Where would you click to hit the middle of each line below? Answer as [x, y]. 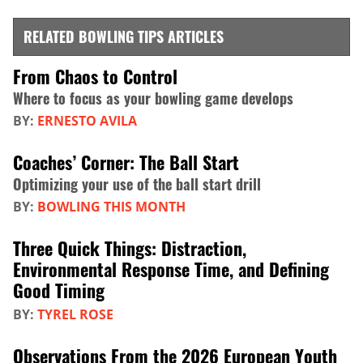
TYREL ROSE [75, 315]
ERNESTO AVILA [87, 121]
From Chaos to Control [95, 77]
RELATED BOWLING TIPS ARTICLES [124, 37]
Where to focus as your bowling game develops [153, 98]
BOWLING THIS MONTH [111, 207]
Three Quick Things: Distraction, [130, 248]
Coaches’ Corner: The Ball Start [126, 162]
